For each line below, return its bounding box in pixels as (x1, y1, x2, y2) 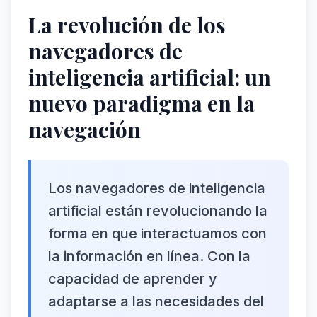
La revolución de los (28, 11, 226, 39)
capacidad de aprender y (48, 270, 217, 287)
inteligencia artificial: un (28, 63, 271, 91)
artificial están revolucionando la (48, 202, 267, 219)
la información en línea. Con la (48, 248, 250, 265)
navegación (28, 115, 141, 144)
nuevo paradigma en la (28, 89, 255, 117)
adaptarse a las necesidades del (48, 293, 264, 310)
